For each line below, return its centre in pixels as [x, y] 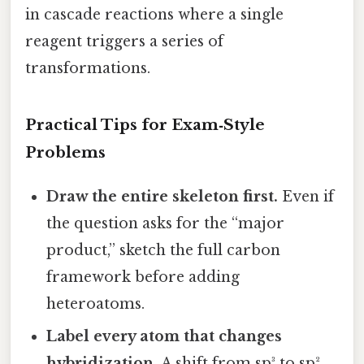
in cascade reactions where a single [154, 14]
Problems [65, 153]
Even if [306, 197]
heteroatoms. [96, 304]
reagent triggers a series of [124, 41]
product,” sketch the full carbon [164, 251]
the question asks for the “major [166, 224]
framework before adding [143, 277]
